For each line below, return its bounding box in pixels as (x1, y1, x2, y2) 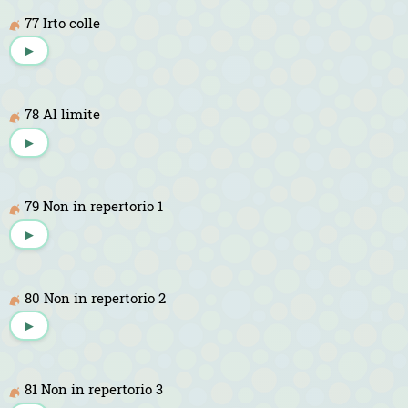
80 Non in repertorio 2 (25, 288, 166, 307)
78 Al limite (25, 105, 100, 124)
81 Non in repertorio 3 (25, 380, 163, 399)
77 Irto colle (25, 13, 100, 32)
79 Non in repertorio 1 (25, 196, 163, 215)
